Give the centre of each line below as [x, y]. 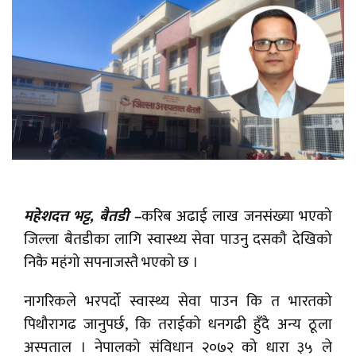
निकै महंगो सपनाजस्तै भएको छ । [111, 263]
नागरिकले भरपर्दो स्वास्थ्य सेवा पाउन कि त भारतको [178, 302]
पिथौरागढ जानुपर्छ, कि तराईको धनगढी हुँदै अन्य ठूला [178, 325]
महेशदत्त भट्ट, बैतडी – [83, 217]
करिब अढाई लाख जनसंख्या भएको [237, 217]
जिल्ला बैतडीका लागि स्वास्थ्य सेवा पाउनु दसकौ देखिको [178, 240]
